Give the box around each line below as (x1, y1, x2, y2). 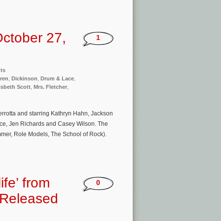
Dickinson (11, 75, 37, 81)
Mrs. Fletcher (34, 83, 67, 90)
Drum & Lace (40, 75, 74, 81)
